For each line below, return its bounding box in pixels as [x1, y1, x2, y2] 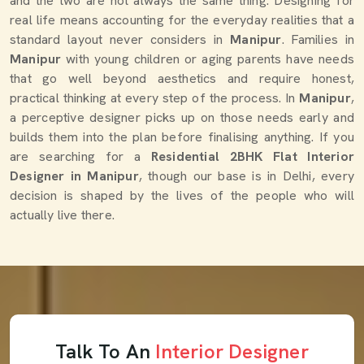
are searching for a [10, 148, 151, 165]
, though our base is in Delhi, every [138, 167, 354, 184]
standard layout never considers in [10, 31, 223, 48]
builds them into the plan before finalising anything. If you [10, 128, 354, 145]
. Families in [281, 31, 354, 48]
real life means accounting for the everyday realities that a [10, 11, 354, 28]
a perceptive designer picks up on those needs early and [10, 109, 354, 126]
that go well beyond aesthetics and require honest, [10, 70, 354, 87]
